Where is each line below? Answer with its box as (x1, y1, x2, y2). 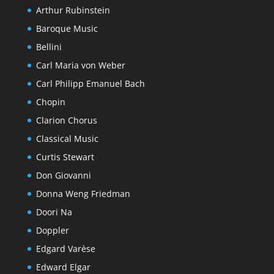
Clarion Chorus (35, 114, 97, 126)
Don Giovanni (35, 169, 91, 181)
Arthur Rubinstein (35, 4, 110, 16)
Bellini (35, 41, 62, 53)
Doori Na (35, 206, 72, 218)
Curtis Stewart (35, 151, 94, 163)
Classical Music (35, 133, 98, 144)
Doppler (35, 224, 69, 236)
